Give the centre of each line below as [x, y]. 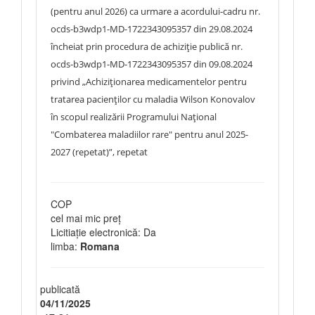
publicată [60, 289]
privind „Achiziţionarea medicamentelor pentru [149, 82]
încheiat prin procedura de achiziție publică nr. [147, 46]
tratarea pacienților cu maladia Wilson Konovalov [153, 99]
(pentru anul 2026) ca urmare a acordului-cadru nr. [155, 11]
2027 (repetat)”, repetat [99, 152]
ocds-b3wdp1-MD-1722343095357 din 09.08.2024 [152, 64]
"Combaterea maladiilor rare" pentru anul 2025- [149, 134]
